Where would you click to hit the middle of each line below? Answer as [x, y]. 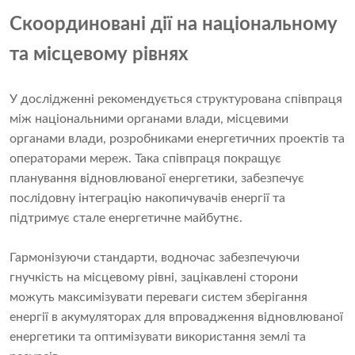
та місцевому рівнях [99, 55]
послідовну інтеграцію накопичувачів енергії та [147, 198]
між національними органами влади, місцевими [149, 119]
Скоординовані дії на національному [174, 25]
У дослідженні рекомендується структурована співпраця [176, 99]
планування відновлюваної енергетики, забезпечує [157, 179]
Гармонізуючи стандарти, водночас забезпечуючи [155, 258]
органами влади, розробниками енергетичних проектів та [177, 139]
